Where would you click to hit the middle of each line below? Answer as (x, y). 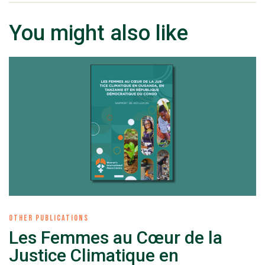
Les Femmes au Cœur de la (116, 237)
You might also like (98, 33)
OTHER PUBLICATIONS (49, 218)
